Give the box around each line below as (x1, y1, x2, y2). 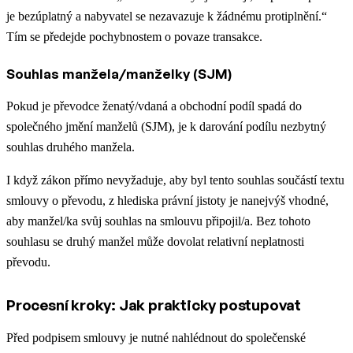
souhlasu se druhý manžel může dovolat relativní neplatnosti (6, 235, 304, 249)
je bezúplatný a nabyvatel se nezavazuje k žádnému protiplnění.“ (6, 9, 327, 24)
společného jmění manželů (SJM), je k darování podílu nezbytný (6, 120, 326, 134)
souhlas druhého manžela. (6, 140, 135, 154)
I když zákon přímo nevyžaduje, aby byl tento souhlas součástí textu (6, 173, 344, 188)
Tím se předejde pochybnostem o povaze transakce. (6, 30, 262, 44)
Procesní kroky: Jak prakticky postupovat (6, 295, 301, 315)
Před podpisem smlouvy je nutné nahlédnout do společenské (6, 331, 306, 345)
